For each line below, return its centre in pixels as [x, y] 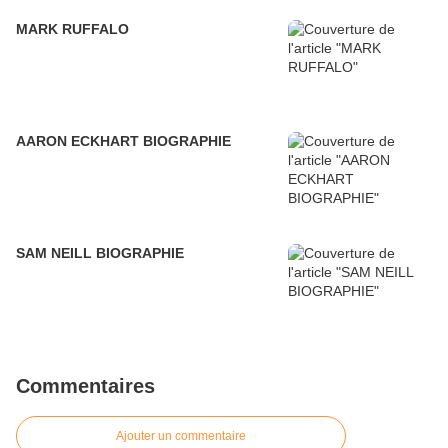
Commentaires [85, 386]
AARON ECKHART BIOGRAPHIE [123, 141]
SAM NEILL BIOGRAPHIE [100, 253]
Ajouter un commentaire [181, 436]
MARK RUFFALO [72, 29]
